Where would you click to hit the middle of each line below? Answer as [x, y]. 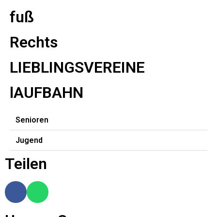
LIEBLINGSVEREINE [77, 67]
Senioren [32, 120]
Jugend [29, 140]
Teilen [26, 164]
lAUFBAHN [46, 93]
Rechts [34, 42]
